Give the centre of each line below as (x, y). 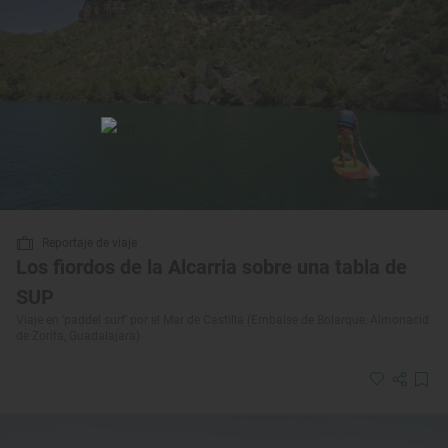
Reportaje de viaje (89, 243)
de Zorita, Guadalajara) (78, 336)
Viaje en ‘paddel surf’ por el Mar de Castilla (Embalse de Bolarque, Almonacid (222, 320)
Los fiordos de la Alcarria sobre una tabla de (211, 267)
